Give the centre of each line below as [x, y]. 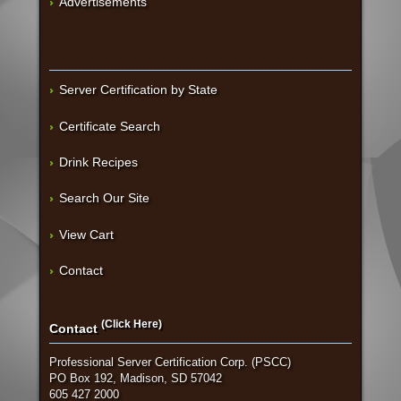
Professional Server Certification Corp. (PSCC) [170, 363]
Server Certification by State [138, 90]
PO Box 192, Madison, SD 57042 [135, 379]
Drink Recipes [98, 162]
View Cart [86, 234]
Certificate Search [109, 126]
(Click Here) [131, 324]
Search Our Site [104, 198]
